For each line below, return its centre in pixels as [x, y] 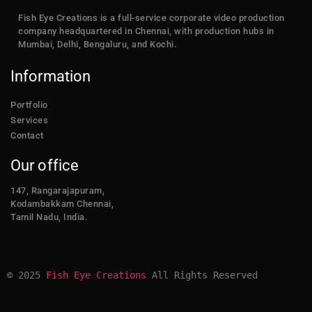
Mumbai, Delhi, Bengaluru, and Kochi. [97, 44]
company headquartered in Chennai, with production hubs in [146, 31]
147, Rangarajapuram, [57, 190]
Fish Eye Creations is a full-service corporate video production [151, 17]
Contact [27, 135]
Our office [45, 165]
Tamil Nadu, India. [49, 217]
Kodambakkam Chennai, [62, 203]
